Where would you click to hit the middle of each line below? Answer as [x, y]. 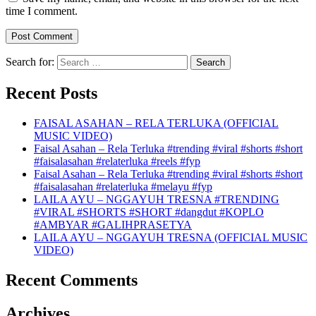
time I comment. [42, 11]
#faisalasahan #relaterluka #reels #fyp [117, 161]
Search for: [30, 62]
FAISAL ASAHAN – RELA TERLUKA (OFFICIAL [156, 123]
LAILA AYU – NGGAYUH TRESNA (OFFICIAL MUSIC [171, 237]
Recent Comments [72, 280]
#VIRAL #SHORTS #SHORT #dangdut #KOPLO [149, 212]
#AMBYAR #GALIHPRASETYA [113, 224]
